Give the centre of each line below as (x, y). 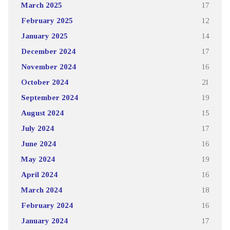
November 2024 (48, 67)
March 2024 (41, 190)
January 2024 (44, 221)
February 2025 (47, 21)
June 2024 (38, 144)
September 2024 (49, 98)
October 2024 (44, 82)
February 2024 (47, 205)
